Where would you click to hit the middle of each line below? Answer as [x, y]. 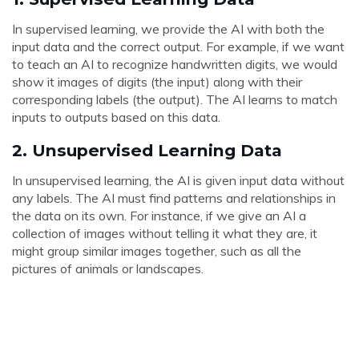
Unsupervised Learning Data [157, 150]
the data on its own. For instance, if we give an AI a [159, 216]
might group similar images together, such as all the [157, 251]
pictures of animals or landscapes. [108, 268]
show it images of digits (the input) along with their [157, 82]
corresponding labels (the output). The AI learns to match [175, 99]
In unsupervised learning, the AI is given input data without [178, 180]
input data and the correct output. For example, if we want [178, 46]
